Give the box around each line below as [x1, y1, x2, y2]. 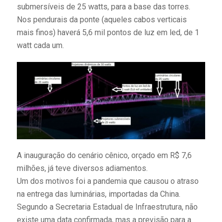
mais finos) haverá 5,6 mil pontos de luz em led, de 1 [16, 27, 199, 37]
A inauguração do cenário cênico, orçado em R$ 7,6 [16, 151, 192, 161]
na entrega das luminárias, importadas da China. [16, 189, 180, 199]
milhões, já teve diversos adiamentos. [16, 164, 148, 173]
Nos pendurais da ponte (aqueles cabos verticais [16, 14, 187, 24]
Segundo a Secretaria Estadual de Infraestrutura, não [16, 202, 198, 212]
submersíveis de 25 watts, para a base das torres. [16, 1, 190, 11]
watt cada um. [16, 40, 64, 50]
